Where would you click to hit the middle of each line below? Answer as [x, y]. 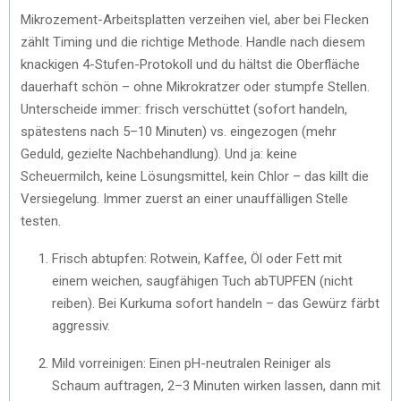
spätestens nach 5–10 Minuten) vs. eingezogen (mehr [179, 131]
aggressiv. [81, 325]
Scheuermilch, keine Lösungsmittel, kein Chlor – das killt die [195, 176]
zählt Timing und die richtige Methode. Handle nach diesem [193, 42]
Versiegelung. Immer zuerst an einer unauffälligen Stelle [184, 198]
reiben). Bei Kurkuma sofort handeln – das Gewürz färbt [216, 303]
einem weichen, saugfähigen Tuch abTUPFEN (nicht [202, 281]
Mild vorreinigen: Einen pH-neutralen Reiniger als [192, 363]
